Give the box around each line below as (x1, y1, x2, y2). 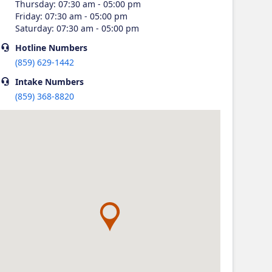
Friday (15, 10, 41, 22)
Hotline (15, 42, 47, 53)
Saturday (15, 22, 52, 34)
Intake (15, 76, 43, 87)
